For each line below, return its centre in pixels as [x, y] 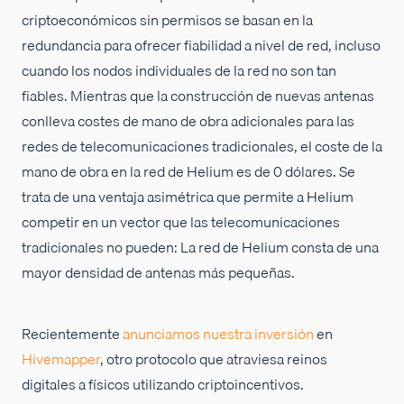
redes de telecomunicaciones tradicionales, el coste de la [202, 147]
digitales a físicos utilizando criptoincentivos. [163, 385]
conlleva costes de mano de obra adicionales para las [188, 121]
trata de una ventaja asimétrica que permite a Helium [188, 197]
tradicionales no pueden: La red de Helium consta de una [200, 248]
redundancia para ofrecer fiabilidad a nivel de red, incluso [201, 46]
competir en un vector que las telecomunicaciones [181, 222]
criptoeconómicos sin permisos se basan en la [167, 20]
